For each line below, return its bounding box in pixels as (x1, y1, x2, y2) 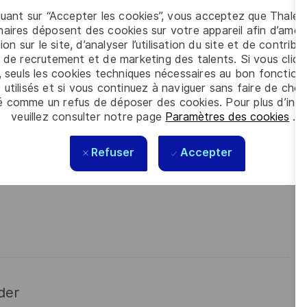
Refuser (90, 146, 135, 160)
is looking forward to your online (88, 36, 241, 49)
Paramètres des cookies (165, 110, 290, 123)
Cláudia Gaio (29, 36, 88, 49)
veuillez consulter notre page (11, 110, 166, 123)
